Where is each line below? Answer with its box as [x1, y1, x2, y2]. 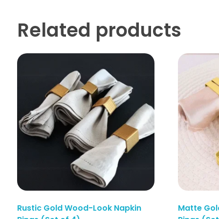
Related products [17, 17, 181, 43]
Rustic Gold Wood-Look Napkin [17, 202, 141, 214]
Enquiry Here [113, 208, 158, 218]
